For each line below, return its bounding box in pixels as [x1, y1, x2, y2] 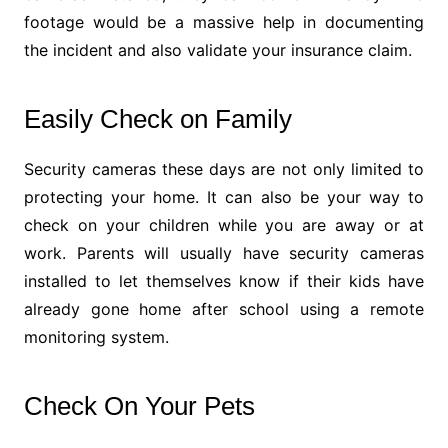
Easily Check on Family [23, 104, 292, 135]
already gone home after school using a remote [23, 299, 425, 320]
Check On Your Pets [23, 391, 255, 422]
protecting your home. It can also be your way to [23, 187, 425, 208]
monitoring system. [23, 327, 169, 348]
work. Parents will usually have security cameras [23, 243, 425, 264]
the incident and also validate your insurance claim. [23, 40, 412, 61]
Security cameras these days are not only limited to [23, 159, 425, 180]
